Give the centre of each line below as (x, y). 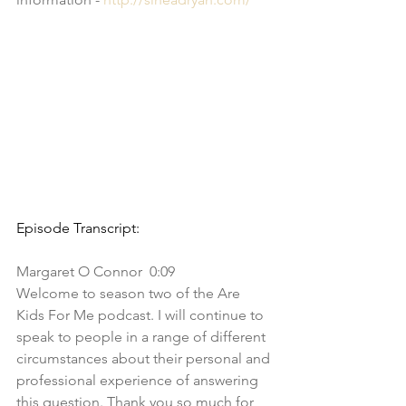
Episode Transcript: (78, 228)
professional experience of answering (139, 380)
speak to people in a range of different (143, 337)
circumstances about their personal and (145, 358)
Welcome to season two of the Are (130, 293)
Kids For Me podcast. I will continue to (142, 315)
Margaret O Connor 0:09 (99, 271)
